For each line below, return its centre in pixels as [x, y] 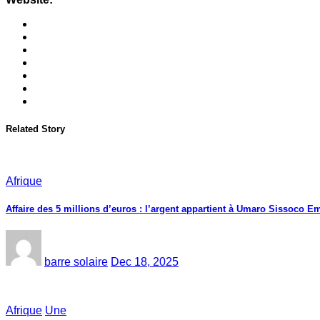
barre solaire [76, 261]
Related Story [35, 129]
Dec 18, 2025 [145, 261]
